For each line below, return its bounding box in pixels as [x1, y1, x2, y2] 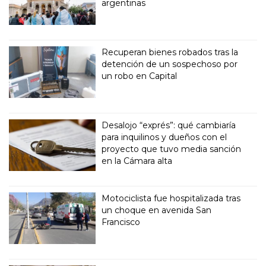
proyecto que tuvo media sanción [102, 144, 242, 155]
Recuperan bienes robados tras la [102, 47, 239, 58]
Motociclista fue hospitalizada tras [102, 193, 241, 204]
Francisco [102, 217, 141, 228]
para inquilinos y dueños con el [102, 132, 227, 143]
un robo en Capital [102, 71, 178, 82]
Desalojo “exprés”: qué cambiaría [102, 120, 236, 131]
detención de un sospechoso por [102, 59, 238, 70]
